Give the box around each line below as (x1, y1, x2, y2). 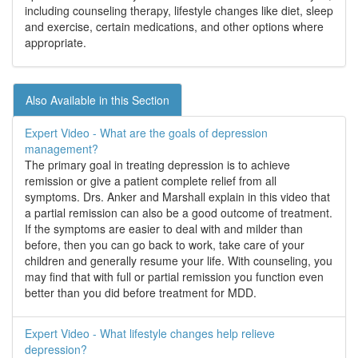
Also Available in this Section (26, 92, 169, 109)
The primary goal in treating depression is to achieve (25, 157, 290, 173)
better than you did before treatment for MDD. (25, 284, 257, 301)
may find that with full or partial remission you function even (25, 268, 324, 285)
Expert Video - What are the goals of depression (25, 125, 268, 141)
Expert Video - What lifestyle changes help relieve (25, 325, 275, 342)
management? (25, 141, 98, 157)
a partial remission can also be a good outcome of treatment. (25, 205, 332, 221)
